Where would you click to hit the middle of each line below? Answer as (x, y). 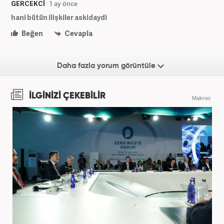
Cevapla (78, 33)
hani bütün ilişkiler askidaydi (59, 17)
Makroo (201, 98)
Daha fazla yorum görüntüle (107, 66)
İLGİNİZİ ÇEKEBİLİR (66, 96)
